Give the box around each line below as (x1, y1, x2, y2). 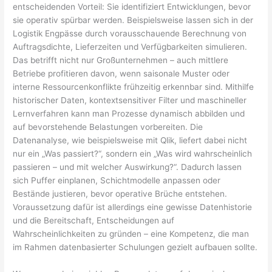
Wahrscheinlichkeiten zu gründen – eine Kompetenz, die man (13, 229, 250, 239)
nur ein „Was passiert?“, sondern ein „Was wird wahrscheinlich (13, 149, 253, 159)
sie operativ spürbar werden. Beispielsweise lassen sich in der (13, 15, 254, 25)
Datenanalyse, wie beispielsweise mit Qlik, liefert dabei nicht (13, 135, 248, 146)
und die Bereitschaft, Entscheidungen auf (13, 216, 175, 226)
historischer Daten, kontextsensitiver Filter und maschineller (13, 95, 247, 106)
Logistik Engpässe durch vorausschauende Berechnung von (13, 29, 247, 39)
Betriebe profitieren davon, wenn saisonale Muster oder (13, 69, 230, 79)
